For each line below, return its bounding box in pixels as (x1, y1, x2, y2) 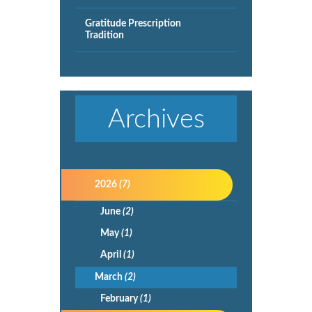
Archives (107, 105, 205, 132)
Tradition (85, 30, 125, 40)
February (100, 293, 140, 304)
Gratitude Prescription (85, 18, 182, 29)
